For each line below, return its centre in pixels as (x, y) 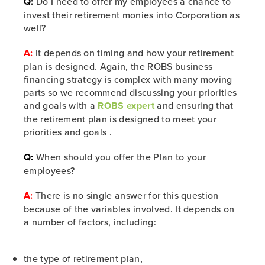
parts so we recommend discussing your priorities (130, 92)
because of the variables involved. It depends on (129, 209)
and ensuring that (194, 105)
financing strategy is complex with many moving (128, 79)
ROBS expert (126, 106)
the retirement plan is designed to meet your (120, 119)
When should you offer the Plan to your (120, 157)
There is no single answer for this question (126, 195)
